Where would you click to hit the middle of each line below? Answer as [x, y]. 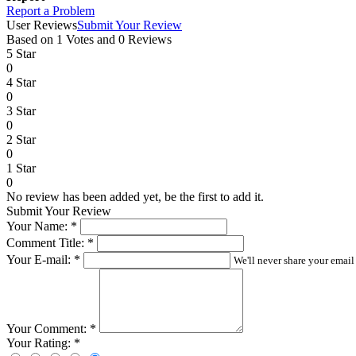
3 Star [21, 110]
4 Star [21, 82]
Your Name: [39, 226]
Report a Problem [50, 10]
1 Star [21, 168]
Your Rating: [40, 342]
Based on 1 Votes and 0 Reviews [89, 39]
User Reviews [42, 25]
